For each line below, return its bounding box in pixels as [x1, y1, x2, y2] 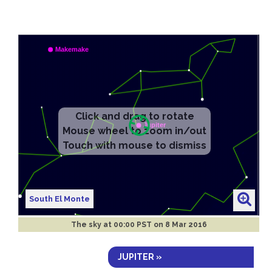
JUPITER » [118, 251, 162, 262]
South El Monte [29, 194, 90, 203]
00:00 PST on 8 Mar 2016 [113, 220, 207, 229]
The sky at [70, 220, 114, 229]
